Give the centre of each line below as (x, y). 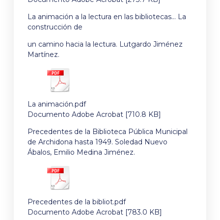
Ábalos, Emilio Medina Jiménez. (81, 152)
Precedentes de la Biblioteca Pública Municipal (108, 132)
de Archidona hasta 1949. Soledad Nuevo (97, 142)
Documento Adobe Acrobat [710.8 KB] (94, 114)
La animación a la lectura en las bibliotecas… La (107, 17)
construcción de (55, 27)
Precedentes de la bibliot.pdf (77, 202)
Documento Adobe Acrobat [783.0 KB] (95, 212)
